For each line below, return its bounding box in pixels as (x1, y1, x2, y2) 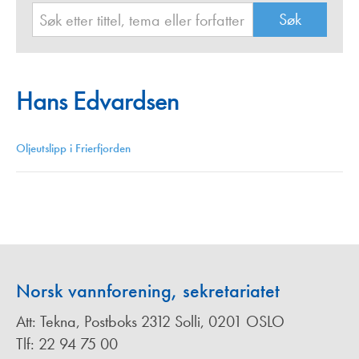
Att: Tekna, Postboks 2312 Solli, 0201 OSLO (16, 311, 284, 333)
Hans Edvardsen (16, 83, 179, 119)
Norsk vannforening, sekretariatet (16, 278, 280, 304)
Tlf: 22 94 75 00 (16, 333, 118, 355)
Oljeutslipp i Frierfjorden (16, 140, 131, 157)
